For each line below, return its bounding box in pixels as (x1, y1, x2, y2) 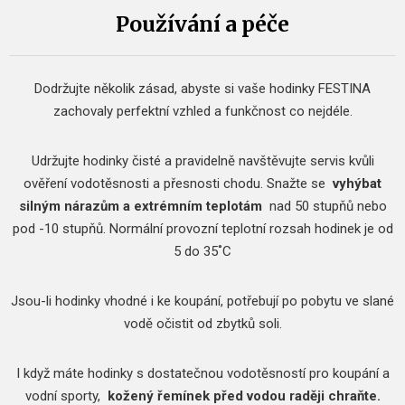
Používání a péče (116, 11, 289, 38)
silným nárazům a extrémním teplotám (18, 198, 262, 215)
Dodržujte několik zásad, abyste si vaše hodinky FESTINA (34, 80, 371, 98)
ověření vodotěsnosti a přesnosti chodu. (24, 175, 267, 193)
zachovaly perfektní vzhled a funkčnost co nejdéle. (52, 103, 353, 120)
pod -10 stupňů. (12, 221, 109, 238)
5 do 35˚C (174, 243, 231, 260)
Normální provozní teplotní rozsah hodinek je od (108, 221, 393, 238)
